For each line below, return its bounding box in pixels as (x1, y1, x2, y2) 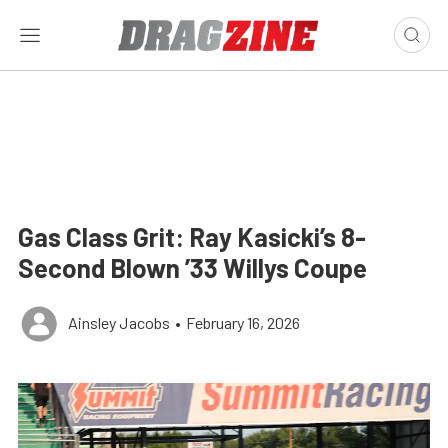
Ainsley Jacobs (68, 313, 170, 332)
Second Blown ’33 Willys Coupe (18, 252, 367, 283)
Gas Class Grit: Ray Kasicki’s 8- (18, 221, 366, 252)
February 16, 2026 (186, 313, 300, 332)
